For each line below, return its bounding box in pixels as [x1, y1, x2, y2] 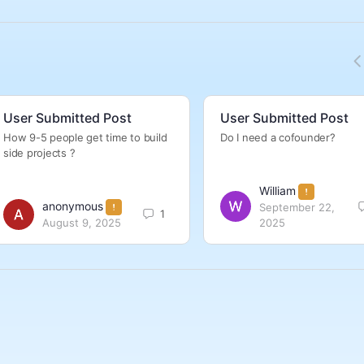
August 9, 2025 [42, 216, 121, 230]
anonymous [42, 199, 103, 214]
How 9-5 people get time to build [3, 131, 167, 145]
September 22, [259, 201, 335, 214]
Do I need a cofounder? [220, 131, 336, 145]
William [259, 184, 296, 198]
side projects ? [3, 146, 76, 160]
